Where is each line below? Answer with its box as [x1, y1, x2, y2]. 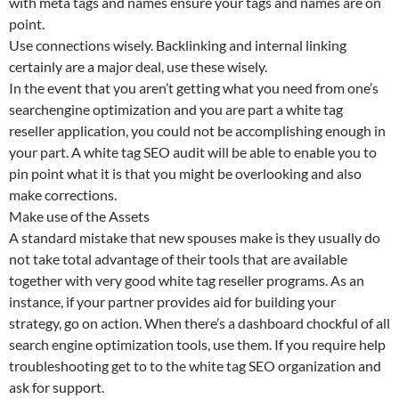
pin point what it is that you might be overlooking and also [9, 164, 362, 182]
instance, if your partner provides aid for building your [9, 292, 336, 310]
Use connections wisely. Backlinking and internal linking [9, 36, 346, 53]
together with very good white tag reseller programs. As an [9, 271, 364, 289]
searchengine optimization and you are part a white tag [9, 100, 343, 118]
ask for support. [9, 378, 104, 395]
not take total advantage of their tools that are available [9, 249, 347, 267]
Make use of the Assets [9, 207, 150, 224]
